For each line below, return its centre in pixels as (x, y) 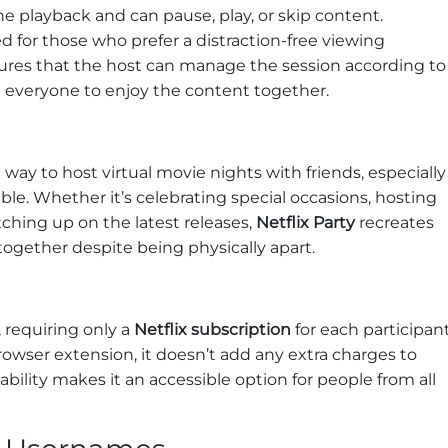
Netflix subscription (212, 330)
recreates (394, 223)
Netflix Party (305, 223)
